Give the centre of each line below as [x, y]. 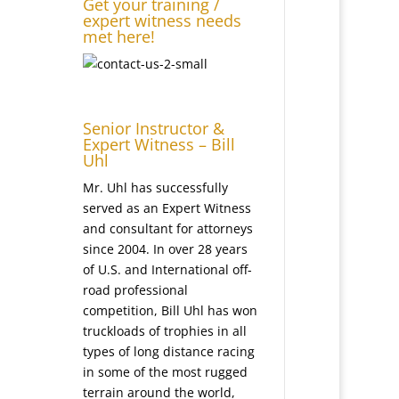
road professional [136, 290]
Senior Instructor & [154, 129]
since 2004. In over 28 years [166, 249]
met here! [119, 37]
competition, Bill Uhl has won [171, 311]
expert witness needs [163, 21]
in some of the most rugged [166, 372]
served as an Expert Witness [167, 208]
